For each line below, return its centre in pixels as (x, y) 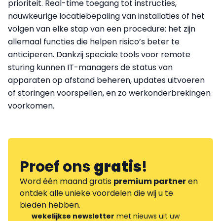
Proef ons (57, 167)
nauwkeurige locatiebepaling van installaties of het (106, 16)
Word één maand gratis (67, 182)
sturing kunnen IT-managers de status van (90, 68)
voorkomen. (31, 106)
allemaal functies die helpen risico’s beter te (94, 42)
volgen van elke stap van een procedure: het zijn (102, 29)
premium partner (150, 182)
